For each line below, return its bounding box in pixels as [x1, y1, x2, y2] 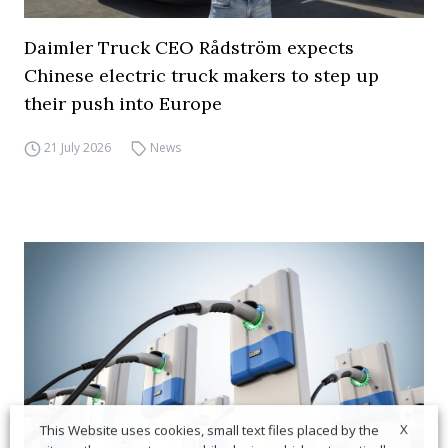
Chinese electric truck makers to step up [24, 64, 379, 88]
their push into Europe [24, 92, 222, 116]
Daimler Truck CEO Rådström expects [24, 36, 354, 60]
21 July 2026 [43, 139, 111, 157]
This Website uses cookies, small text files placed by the [40, 421, 379, 440]
